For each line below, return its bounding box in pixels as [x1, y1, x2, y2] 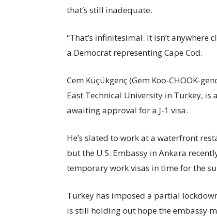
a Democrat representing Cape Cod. [67, 47, 202, 58]
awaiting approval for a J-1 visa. [67, 105, 188, 116]
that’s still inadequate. [67, 4, 152, 15]
